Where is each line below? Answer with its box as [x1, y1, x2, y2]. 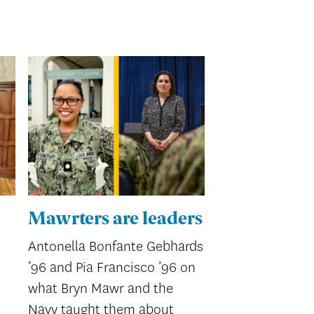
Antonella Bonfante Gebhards [28, 236, 204, 256]
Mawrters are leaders [28, 211, 203, 229]
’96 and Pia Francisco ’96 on [28, 257, 196, 277]
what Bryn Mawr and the [28, 278, 174, 298]
